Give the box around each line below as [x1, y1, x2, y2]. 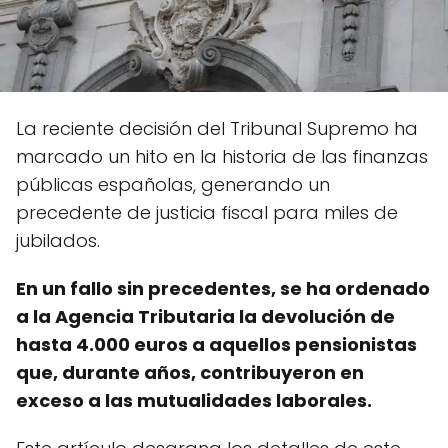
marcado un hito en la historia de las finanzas [16, 143, 428, 169]
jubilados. [16, 227, 100, 253]
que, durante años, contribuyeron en [16, 359, 364, 385]
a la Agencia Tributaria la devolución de [16, 303, 395, 329]
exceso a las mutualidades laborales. [16, 387, 372, 413]
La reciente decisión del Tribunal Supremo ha [16, 115, 418, 141]
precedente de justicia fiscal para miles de [16, 199, 398, 225]
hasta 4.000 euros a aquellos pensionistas [16, 331, 417, 357]
